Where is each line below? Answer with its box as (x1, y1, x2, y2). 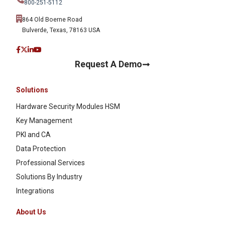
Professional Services (16, 159, 85, 167)
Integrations (16, 187, 54, 195)
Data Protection (16, 145, 66, 153)
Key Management (16, 117, 72, 125)
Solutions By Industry (16, 173, 82, 181)
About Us (16, 208, 46, 216)
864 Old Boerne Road (22, 16, 82, 24)
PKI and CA (16, 131, 51, 139)
